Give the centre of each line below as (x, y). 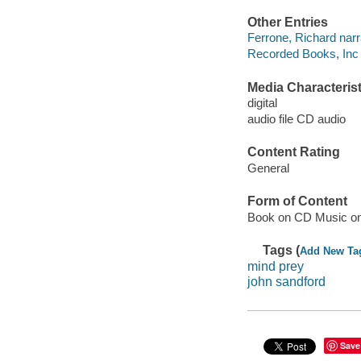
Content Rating (293, 152)
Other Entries (287, 22)
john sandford (286, 282)
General (268, 168)
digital (262, 103)
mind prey (275, 266)
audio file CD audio (296, 119)
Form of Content (297, 201)
